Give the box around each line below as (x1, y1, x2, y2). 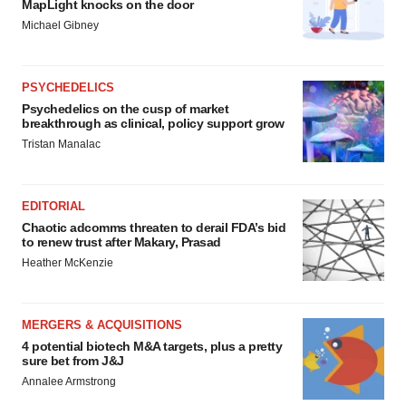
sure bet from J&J (22, 353, 124, 369)
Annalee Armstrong (22, 375, 116, 389)
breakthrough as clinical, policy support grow (22, 116, 285, 131)
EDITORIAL (22, 199, 85, 214)
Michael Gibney (22, 19, 99, 33)
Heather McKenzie (22, 256, 113, 270)
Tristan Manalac (22, 138, 101, 151)
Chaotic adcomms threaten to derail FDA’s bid (22, 220, 285, 236)
